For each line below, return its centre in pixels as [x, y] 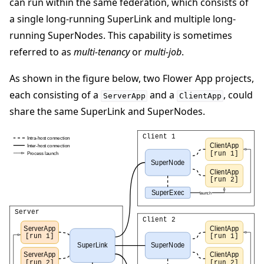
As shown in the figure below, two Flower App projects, [132, 79]
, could [238, 95]
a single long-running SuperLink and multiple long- [123, 19]
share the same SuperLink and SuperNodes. [107, 112]
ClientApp [200, 96]
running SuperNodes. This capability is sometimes [121, 35]
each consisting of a [55, 95]
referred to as [42, 52]
